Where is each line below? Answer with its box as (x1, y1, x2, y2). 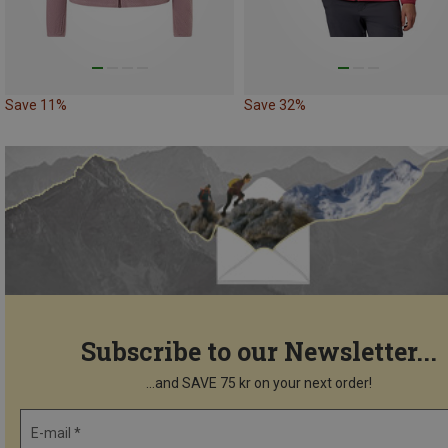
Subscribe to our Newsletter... (81, 335, 437, 369)
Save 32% (244, 97, 306, 114)
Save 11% (5, 97, 67, 114)
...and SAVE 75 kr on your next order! (146, 375, 372, 392)
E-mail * (31, 424, 81, 441)
